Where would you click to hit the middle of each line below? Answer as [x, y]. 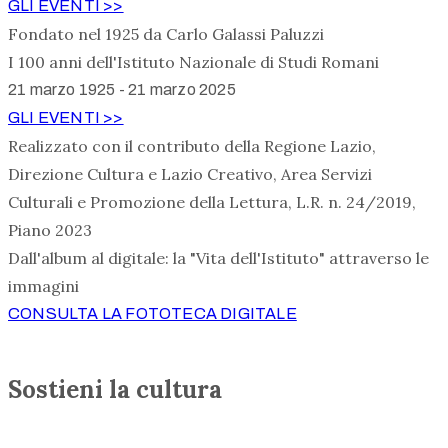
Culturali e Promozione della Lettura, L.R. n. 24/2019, [212, 202]
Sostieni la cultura [115, 389]
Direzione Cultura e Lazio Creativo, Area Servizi [190, 174]
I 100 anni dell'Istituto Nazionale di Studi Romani [193, 62]
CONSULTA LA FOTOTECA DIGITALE [152, 313]
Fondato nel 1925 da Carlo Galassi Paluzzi [166, 34]
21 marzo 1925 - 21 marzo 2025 [122, 89]
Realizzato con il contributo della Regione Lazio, [192, 146]
